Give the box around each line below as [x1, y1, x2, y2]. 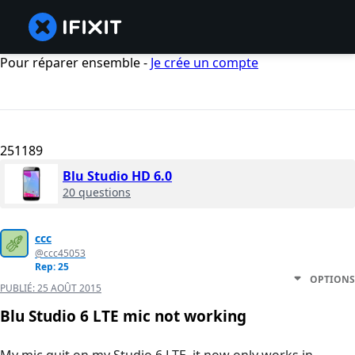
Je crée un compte [151, 54, 258, 71]
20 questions [63, 185, 131, 200]
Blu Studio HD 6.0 [63, 167, 172, 185]
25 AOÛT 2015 [37, 281, 101, 296]
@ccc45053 [35, 246, 86, 261]
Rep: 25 [35, 260, 69, 274]
